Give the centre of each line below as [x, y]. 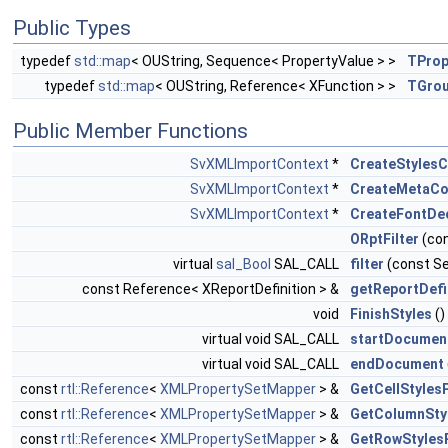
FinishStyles [391, 314]
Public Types [72, 28]
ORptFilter [384, 239]
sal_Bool [243, 264]
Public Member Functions [130, 131]
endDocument [397, 364]
